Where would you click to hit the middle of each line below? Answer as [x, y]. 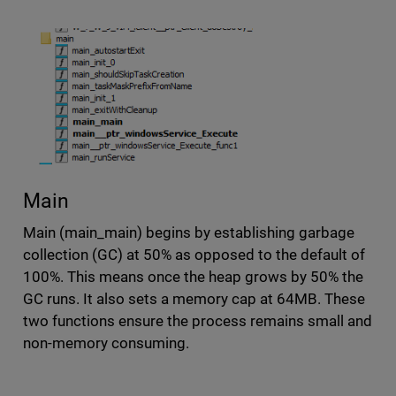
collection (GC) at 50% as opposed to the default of [194, 255]
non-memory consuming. [107, 343]
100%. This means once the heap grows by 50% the [193, 277]
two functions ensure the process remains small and [198, 321]
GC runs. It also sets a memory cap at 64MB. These [194, 299]
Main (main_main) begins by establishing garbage [189, 233]
